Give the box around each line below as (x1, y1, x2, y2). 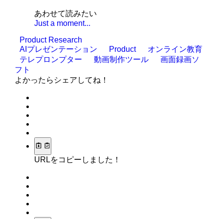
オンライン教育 (148, 44, 203, 53)
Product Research (20, 35, 83, 44)
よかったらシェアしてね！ (15, 75, 109, 84)
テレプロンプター (20, 55, 85, 64)
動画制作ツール (94, 55, 151, 64)
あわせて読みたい (34, 9, 97, 18)
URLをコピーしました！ (34, 155, 121, 164)
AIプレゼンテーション (20, 44, 100, 53)
